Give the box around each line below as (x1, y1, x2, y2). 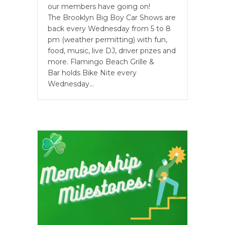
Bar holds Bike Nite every (48, 68, 137, 77)
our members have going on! (48, 2, 150, 11)
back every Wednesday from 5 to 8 (48, 24, 171, 33)
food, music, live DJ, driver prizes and (48, 46, 176, 55)
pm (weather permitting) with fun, (48, 35, 167, 44)
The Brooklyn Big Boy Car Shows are (48, 13, 176, 22)
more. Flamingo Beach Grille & (48, 57, 154, 66)
